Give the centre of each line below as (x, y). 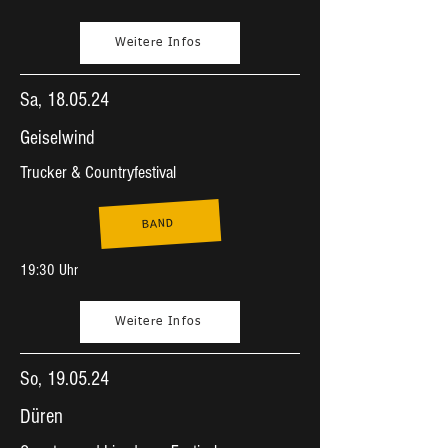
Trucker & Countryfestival (98, 172)
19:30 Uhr (49, 270)
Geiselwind (57, 138)
